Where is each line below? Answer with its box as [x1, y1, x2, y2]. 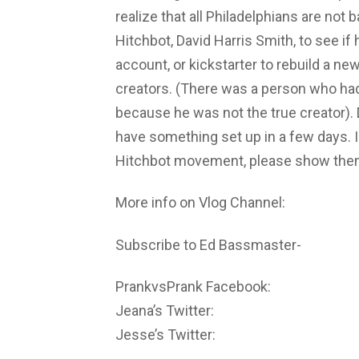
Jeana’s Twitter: [115, 302, 214, 320]
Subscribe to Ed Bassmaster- [115, 236, 301, 253]
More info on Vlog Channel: [115, 194, 285, 212]
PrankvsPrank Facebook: [115, 278, 271, 296]
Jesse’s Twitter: [115, 326, 216, 344]
